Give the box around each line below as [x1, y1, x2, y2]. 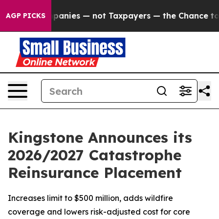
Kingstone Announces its [8, 128, 192, 147]
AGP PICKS [6, 11, 45, 20]
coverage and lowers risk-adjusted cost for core [8, 207, 190, 217]
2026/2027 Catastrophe [8, 146, 181, 164]
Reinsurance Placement [8, 163, 182, 182]
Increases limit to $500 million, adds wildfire [8, 193, 173, 203]
